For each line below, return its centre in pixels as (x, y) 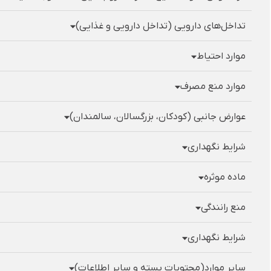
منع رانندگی (223, 207)
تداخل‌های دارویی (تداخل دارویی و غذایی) (161, 26)
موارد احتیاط (221, 56)
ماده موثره (225, 177)
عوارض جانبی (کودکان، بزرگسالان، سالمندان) (158, 116)
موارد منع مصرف (213, 86)
